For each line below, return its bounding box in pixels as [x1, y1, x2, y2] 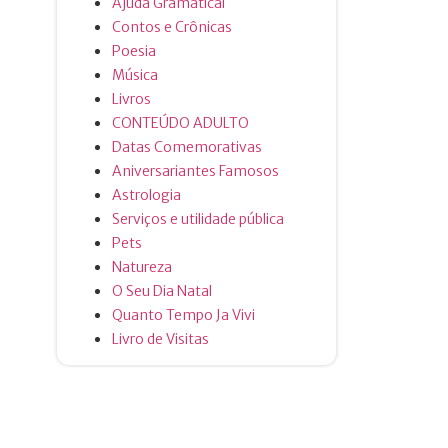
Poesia [112, 42, 157, 60]
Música [112, 66, 159, 84]
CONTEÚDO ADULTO [112, 114, 250, 132]
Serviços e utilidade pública [112, 210, 285, 228]
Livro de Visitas [112, 330, 210, 348]
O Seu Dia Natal [112, 282, 213, 300]
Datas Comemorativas [112, 138, 263, 156]
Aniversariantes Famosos [112, 162, 280, 180]
